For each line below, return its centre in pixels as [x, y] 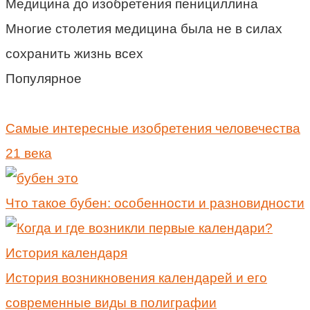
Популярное [44, 78]
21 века [29, 153]
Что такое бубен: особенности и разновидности [155, 203]
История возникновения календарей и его [136, 277]
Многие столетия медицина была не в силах [144, 28]
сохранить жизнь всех [74, 53]
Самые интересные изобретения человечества [153, 128]
